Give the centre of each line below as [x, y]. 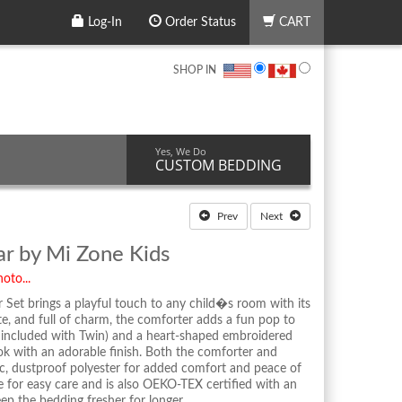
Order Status [199, 22]
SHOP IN [195, 70]
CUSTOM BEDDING [218, 165]
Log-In [103, 22]
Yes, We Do [181, 151]
